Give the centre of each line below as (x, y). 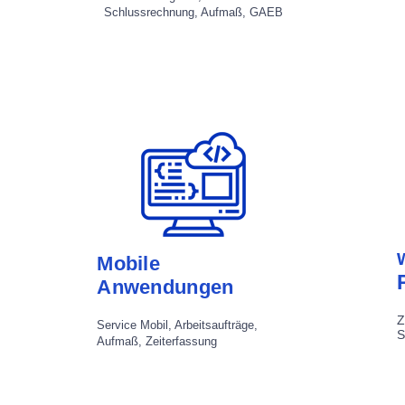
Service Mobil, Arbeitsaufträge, (178, 325)
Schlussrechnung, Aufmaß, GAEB (194, 13)
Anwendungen (165, 287)
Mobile (129, 263)
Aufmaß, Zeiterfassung (157, 341)
